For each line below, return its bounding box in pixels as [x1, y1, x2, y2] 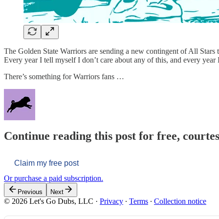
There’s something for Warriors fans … [4, 72, 124, 81]
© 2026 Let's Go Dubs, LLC [4, 197, 93, 206]
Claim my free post [14, 159, 79, 168]
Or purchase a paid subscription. [4, 174, 103, 183]
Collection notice [154, 197, 206, 206]
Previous [18, 188, 43, 196]
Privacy [100, 197, 123, 206]
